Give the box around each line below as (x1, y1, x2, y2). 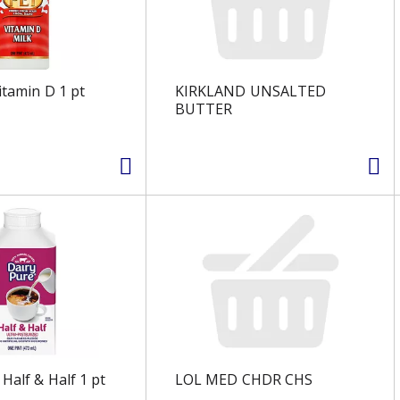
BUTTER (174, 98, 233, 119)
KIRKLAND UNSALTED (174, 80, 327, 101)
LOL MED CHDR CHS (174, 369, 313, 389)
